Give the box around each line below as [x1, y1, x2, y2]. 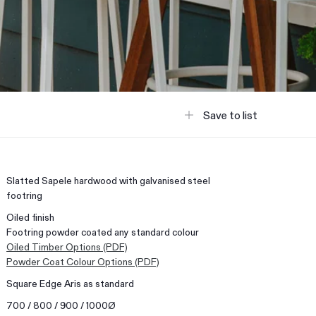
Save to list [203, 107, 257, 122]
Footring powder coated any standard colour [6, 224, 200, 238]
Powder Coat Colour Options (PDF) [6, 254, 160, 268]
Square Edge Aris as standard [6, 276, 135, 290]
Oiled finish [6, 209, 55, 224]
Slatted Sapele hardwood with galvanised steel [6, 173, 211, 187]
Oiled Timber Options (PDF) [6, 239, 128, 253]
